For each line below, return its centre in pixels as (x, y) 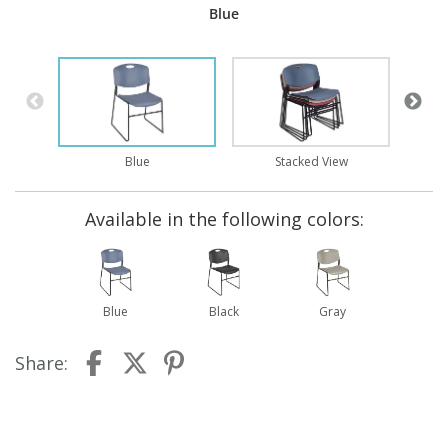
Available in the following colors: (224, 219)
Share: (41, 363)
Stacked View (311, 162)
